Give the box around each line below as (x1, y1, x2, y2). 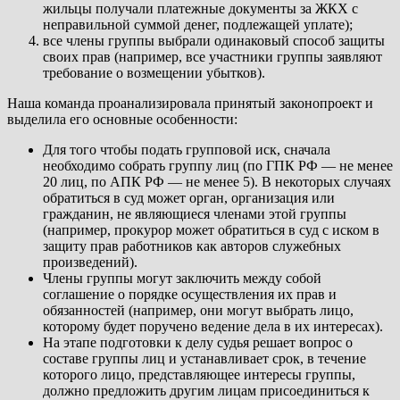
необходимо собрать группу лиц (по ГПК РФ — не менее (43, 158, 393, 174)
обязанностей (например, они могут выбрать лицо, (43, 303, 354, 319)
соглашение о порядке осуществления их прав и (43, 287, 337, 303)
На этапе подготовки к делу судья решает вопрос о (43, 335, 353, 351)
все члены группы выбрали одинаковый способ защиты (43, 33, 385, 49)
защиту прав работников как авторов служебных (43, 238, 341, 254)
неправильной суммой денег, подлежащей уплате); (43, 17, 353, 33)
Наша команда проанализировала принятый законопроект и (7, 96, 373, 112)
